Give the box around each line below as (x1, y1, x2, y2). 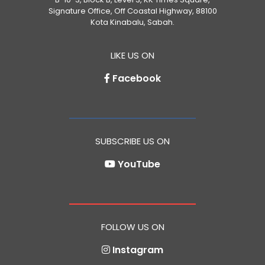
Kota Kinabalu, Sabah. (91, 16, 174, 28)
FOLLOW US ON (101, 221, 164, 234)
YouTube (118, 157, 160, 172)
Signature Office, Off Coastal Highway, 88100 (48, 5, 217, 17)
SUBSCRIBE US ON (95, 135, 170, 148)
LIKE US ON (111, 49, 154, 62)
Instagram (112, 243, 163, 257)
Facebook (112, 72, 161, 86)
